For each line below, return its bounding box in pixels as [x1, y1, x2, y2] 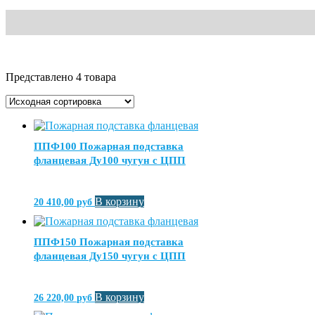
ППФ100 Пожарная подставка [34, 141, 184, 153]
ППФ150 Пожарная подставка [34, 236, 184, 248]
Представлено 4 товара [6, 71, 116, 84]
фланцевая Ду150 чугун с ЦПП [34, 250, 186, 262]
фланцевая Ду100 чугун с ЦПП [34, 155, 186, 167]
